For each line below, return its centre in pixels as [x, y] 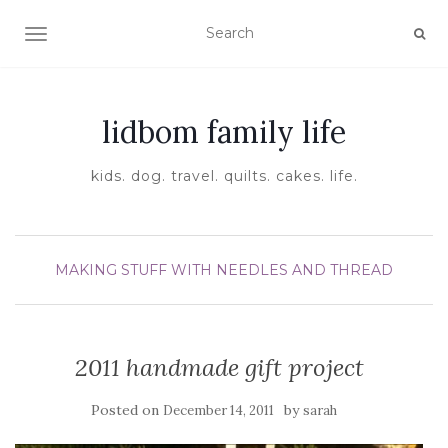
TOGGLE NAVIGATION [114, 36]
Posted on [127, 410]
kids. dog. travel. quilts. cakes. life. [224, 176]
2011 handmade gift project [219, 367]
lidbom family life [224, 132]
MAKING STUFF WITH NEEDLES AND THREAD [224, 270]
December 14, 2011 [218, 410]
